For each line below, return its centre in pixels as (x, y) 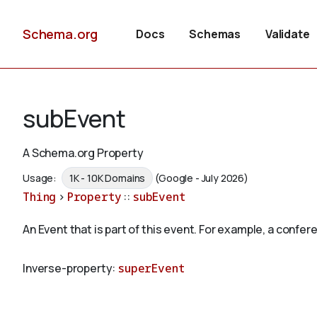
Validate (287, 34)
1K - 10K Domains (107, 178)
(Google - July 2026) (202, 178)
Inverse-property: (70, 269)
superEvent (151, 269)
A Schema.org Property (83, 153)
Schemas (215, 34)
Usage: (41, 178)
